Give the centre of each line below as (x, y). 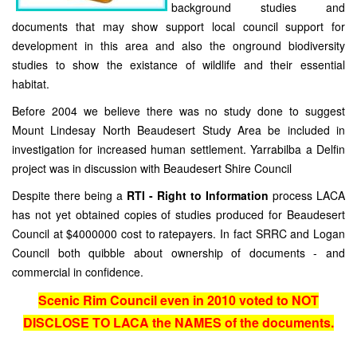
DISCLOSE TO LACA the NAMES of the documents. (178, 323)
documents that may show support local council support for (178, 27)
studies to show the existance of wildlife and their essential (178, 65)
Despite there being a (69, 196)
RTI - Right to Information (198, 196)
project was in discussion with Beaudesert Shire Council (152, 169)
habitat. (31, 84)
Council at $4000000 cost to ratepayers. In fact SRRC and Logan (178, 234)
